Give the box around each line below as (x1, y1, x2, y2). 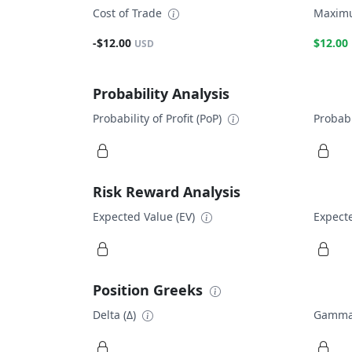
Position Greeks (93, 280, 207, 299)
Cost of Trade (93, 5, 165, 21)
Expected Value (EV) (93, 208, 198, 224)
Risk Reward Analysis (93, 181, 240, 201)
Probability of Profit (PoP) (93, 110, 225, 126)
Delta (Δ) (93, 307, 139, 322)
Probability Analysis (93, 83, 229, 103)
